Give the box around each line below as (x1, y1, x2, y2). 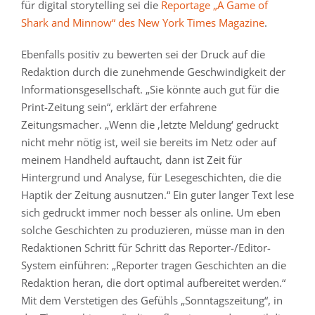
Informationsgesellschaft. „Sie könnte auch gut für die (21, 82, 279, 97)
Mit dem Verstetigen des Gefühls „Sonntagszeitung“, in (21, 293, 283, 308)
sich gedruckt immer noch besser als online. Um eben (21, 205, 281, 220)
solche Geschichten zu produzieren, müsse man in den (21, 223, 285, 238)
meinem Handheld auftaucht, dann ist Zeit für (21, 153, 242, 167)
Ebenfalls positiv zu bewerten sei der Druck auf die (21, 47, 265, 62)
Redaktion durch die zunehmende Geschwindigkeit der (21, 65, 285, 79)
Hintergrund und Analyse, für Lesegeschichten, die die (21, 170, 281, 185)
